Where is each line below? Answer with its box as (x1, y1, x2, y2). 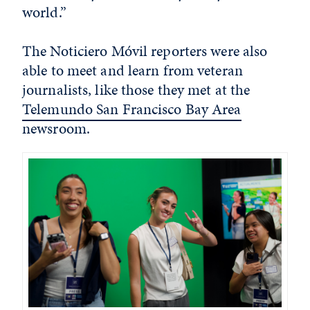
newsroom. (22, 118, 90, 139)
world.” (22, 1, 66, 23)
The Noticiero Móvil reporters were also (22, 40, 268, 62)
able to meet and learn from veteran (22, 60, 243, 81)
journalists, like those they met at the (22, 79, 250, 100)
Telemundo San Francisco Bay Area (22, 98, 241, 120)
